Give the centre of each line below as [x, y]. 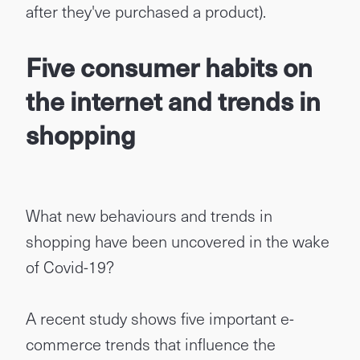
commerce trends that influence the [151, 344]
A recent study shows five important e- [160, 318]
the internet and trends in [173, 100]
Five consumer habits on [169, 67]
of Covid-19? [70, 267]
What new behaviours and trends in [149, 215]
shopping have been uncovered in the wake [178, 241]
